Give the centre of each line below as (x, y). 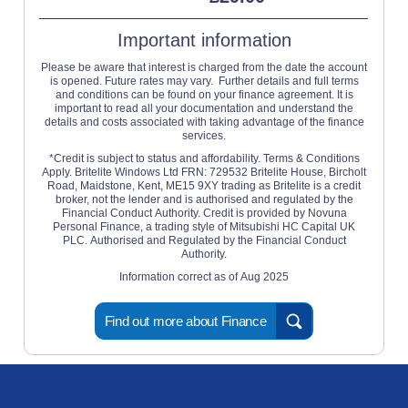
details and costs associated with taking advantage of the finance (204, 122)
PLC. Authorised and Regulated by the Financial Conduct (204, 240)
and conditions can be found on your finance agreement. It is (204, 94)
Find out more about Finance (185, 321)
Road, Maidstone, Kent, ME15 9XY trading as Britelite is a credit (204, 185)
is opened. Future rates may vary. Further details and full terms (204, 81)
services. (204, 135)
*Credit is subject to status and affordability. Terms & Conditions (204, 158)
